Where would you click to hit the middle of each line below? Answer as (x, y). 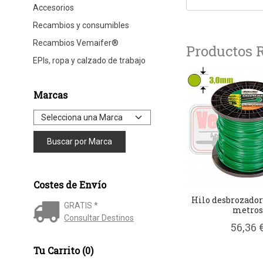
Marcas (50, 95)
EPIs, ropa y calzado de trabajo (89, 60)
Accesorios (53, 7)
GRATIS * (81, 205)
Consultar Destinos (99, 218)
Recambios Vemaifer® (75, 43)
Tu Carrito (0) (63, 250)
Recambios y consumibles (81, 25)
